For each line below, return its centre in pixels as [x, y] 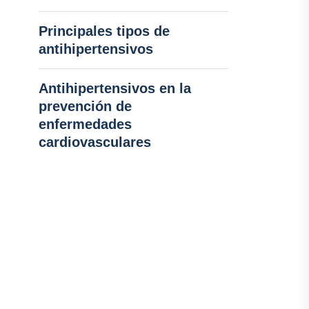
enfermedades [85, 124]
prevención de [85, 106]
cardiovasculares [94, 142]
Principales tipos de [104, 31]
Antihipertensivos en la [114, 88]
